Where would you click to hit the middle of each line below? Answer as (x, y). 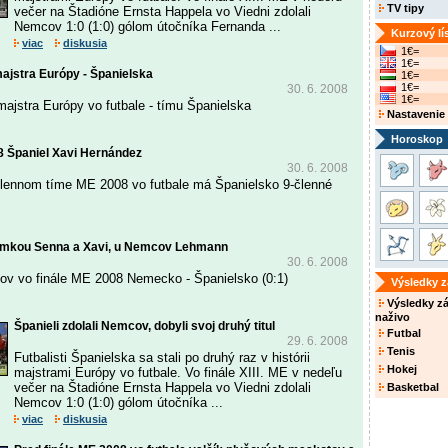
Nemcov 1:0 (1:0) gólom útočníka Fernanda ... (147, 26)
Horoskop (417, 139)
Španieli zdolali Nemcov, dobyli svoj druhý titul (144, 326)
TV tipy (404, 8)
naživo (392, 317)
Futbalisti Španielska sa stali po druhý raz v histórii (162, 357)
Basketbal (411, 387)
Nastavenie (414, 114)
